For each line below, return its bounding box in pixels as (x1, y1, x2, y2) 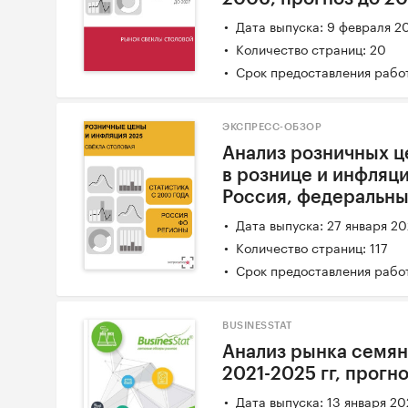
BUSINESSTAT (222, 321, 292, 331)
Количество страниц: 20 (236, 38, 387, 59)
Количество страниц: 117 (236, 237, 389, 258)
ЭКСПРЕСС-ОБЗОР (222, 122, 322, 133)
